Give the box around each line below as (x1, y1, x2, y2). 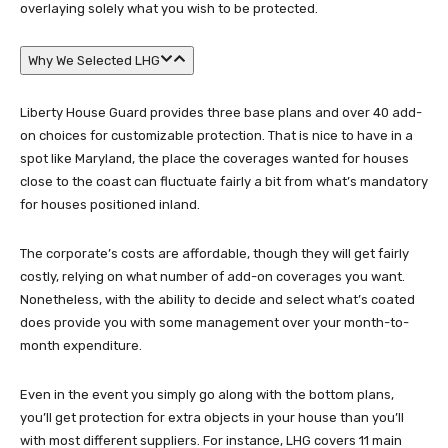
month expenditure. (20, 338, 142, 353)
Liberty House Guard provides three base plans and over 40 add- (20, 105, 422, 120)
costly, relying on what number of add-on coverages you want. (20, 269, 405, 284)
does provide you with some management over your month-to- (20, 315, 409, 330)
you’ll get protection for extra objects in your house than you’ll (20, 410, 404, 425)
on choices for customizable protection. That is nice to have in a (20, 128, 413, 143)
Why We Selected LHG (28, 53, 160, 68)
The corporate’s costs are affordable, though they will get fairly (20, 246, 409, 261)
